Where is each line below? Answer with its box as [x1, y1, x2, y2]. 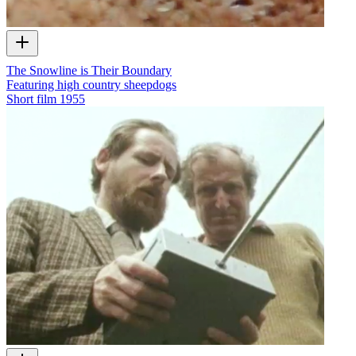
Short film [6, 91, 56, 106]
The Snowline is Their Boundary [6, 63, 172, 77]
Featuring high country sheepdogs [6, 77, 176, 91]
